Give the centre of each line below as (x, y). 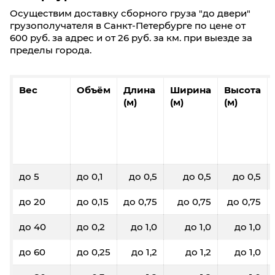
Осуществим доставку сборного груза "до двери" (130, 13)
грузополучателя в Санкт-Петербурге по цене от (128, 25)
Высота (242, 90)
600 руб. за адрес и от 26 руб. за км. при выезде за (131, 38)
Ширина (191, 90)
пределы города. (51, 50)
